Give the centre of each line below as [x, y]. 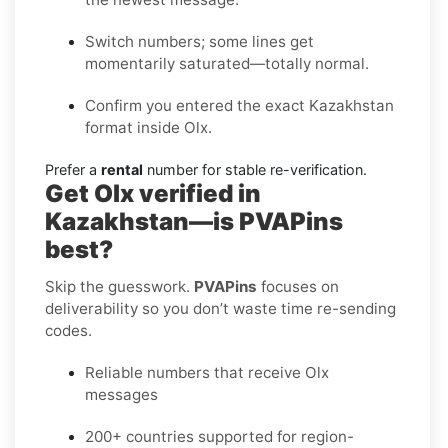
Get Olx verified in [153, 193]
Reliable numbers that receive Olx [207, 372]
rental [122, 169]
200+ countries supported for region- [219, 436]
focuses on [298, 286]
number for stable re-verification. [255, 169]
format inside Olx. [148, 127]
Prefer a [73, 169]
